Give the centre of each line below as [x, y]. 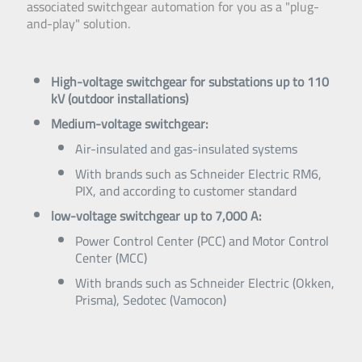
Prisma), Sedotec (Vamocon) [151, 299]
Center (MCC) [111, 257]
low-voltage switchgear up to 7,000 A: [156, 215]
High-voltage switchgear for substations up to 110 [190, 81]
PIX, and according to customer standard [186, 190]
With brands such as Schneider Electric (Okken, [205, 282]
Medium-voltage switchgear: [130, 123]
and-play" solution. [78, 23]
